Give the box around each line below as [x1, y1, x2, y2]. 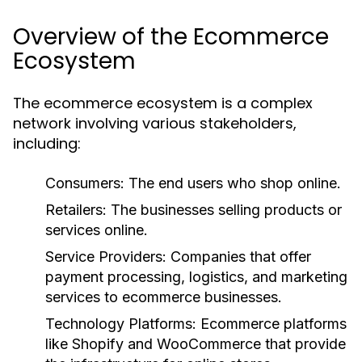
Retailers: [45, 201, 107, 218]
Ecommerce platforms [196, 315, 347, 332]
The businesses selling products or [107, 201, 342, 218]
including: [13, 133, 81, 154]
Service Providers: [45, 248, 166, 265]
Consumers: [45, 175, 124, 192]
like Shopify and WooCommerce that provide [45, 335, 346, 352]
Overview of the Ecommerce [13, 21, 329, 53]
